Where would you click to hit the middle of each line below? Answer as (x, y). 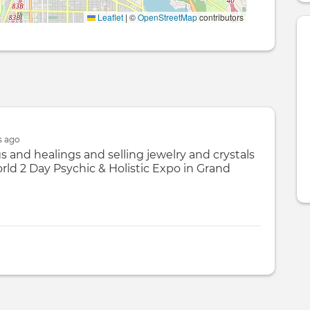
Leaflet (110, 17)
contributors (221, 17)
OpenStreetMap (168, 17)
